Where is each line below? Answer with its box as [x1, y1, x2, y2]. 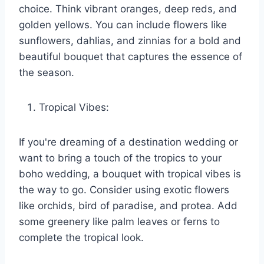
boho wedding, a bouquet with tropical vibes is [19, 168, 241, 180]
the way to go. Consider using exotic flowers [19, 184, 229, 196]
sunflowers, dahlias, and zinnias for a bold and [19, 35, 241, 47]
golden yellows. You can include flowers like [19, 19, 227, 31]
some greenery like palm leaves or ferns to [19, 216, 220, 228]
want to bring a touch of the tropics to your [19, 152, 222, 164]
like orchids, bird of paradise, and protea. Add [19, 200, 237, 212]
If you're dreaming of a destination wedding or [19, 136, 238, 148]
